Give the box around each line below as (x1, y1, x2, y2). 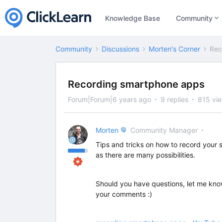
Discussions (102, 45, 139, 53)
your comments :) (96, 190, 152, 198)
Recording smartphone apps (68, 78, 205, 90)
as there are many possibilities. (96, 151, 195, 159)
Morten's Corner (149, 45, 200, 53)
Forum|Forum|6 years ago (68, 95, 151, 104)
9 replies (161, 95, 188, 104)
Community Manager (130, 126, 198, 134)
